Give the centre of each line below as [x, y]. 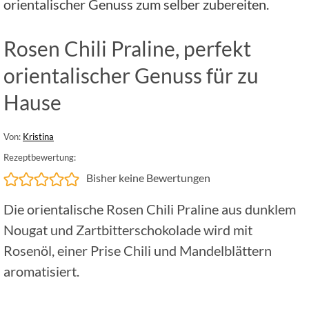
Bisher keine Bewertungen [148, 178]
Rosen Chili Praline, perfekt [127, 49]
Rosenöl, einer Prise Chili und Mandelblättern [138, 251]
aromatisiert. [41, 271]
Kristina [38, 137]
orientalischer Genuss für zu [131, 76]
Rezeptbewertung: [40, 158]
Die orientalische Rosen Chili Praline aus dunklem [150, 209]
